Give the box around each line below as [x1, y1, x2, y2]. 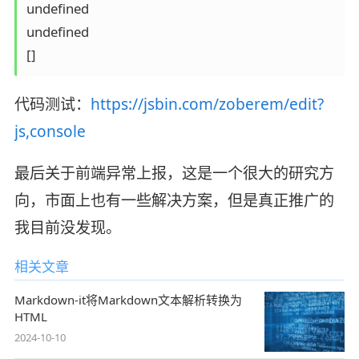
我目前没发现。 [14, 216, 121, 238]
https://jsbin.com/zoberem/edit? [90, 94, 324, 115]
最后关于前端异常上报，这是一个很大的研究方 [14, 162, 334, 184]
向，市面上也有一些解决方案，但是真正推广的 [14, 189, 334, 211]
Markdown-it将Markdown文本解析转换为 [14, 291, 242, 308]
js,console [14, 121, 86, 143]
